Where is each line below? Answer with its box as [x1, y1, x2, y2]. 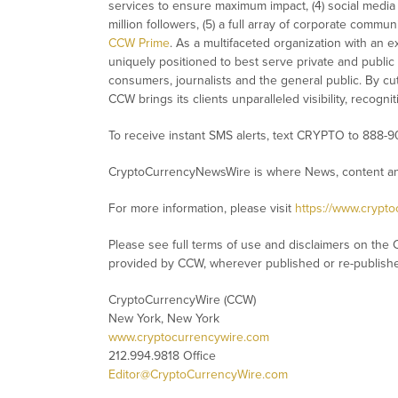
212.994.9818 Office [108, 348, 216, 364]
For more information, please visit [108, 201, 295, 217]
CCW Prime [108, 36, 170, 52]
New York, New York [108, 311, 219, 327]
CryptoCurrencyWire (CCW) [108, 292, 256, 308]
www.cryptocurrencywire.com [108, 330, 269, 346]
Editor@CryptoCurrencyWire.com [108, 367, 288, 383]
